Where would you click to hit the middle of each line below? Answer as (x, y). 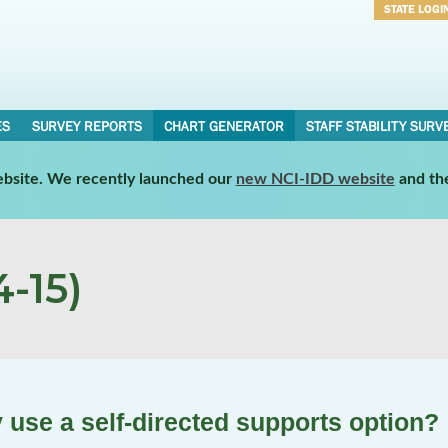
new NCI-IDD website (315, 178)
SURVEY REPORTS (86, 126)
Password (413, 62)
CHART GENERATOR (223, 126)
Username (414, 36)
